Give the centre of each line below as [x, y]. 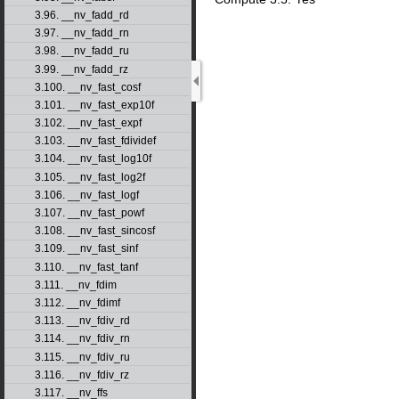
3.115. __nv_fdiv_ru [82, 357]
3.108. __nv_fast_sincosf [94, 231]
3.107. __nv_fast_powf [89, 213]
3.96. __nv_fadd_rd [81, 15]
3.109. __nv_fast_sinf [86, 249]
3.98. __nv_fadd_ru [81, 51]
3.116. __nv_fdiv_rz [81, 375]
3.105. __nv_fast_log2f [90, 177]
